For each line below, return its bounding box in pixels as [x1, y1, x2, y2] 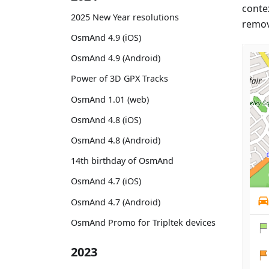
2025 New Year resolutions [71, 11, 179, 23]
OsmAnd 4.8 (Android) [71, 134, 160, 146]
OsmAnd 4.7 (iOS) [71, 175, 141, 187]
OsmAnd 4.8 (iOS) [71, 113, 141, 125]
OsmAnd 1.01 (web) [71, 93, 149, 105]
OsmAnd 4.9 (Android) [71, 52, 160, 64]
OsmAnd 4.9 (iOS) [71, 32, 141, 44]
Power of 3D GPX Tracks [71, 73, 168, 85]
